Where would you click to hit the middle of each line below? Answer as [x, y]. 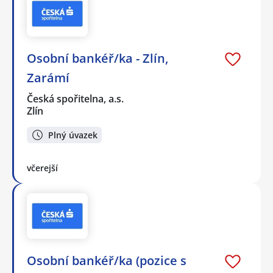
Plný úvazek [73, 135]
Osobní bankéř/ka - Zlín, [97, 58]
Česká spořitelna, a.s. [76, 99]
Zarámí [48, 78]
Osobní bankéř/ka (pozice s [107, 261]
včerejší [42, 168]
